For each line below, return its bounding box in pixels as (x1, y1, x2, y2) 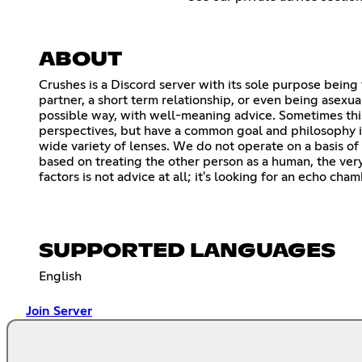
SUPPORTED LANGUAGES (39, 241, 335, 261)
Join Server (26, 304, 92, 318)
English (39, 269, 82, 283)
